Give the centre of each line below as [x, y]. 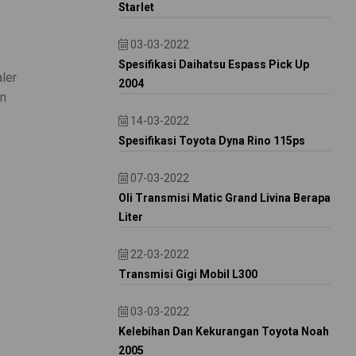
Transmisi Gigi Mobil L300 [188, 274]
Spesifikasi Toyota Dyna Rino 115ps [211, 141]
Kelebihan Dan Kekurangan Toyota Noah [223, 331]
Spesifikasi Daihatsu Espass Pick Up [213, 64]
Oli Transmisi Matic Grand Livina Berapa [224, 198]
